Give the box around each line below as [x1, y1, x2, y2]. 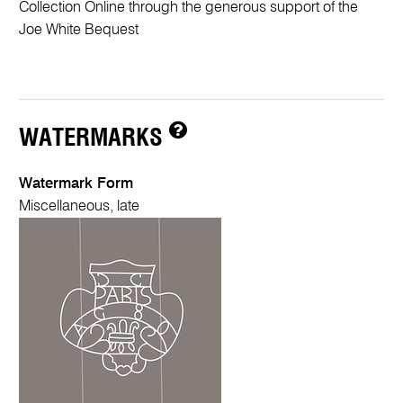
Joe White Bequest [19, 22, 139, 39]
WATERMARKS [19, 126, 170, 151]
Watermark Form [19, 176, 134, 193]
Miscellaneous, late [19, 199, 140, 215]
